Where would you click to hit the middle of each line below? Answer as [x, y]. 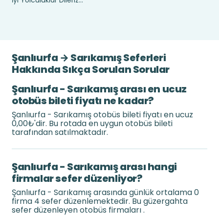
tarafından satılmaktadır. [60, 132]
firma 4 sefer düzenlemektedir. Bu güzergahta [100, 201]
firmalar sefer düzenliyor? [77, 178]
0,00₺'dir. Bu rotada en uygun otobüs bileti [92, 123]
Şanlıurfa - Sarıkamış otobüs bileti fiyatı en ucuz [102, 115]
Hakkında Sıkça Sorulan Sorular [91, 69]
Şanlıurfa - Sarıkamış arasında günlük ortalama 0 [105, 192]
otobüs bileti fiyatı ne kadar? [83, 101]
